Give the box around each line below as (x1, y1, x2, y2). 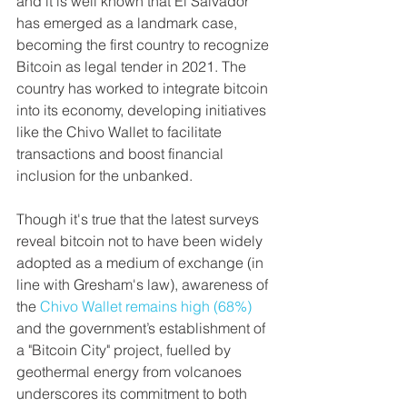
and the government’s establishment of (16, 319, 269, 338)
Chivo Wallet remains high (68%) (40, 297, 252, 316)
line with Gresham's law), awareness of (16, 275, 272, 294)
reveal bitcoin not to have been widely (16, 232, 266, 251)
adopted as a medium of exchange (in (16, 253, 267, 273)
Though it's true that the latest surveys (16, 210, 263, 229)
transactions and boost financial (16, 144, 227, 164)
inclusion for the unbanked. (16, 166, 193, 185)
